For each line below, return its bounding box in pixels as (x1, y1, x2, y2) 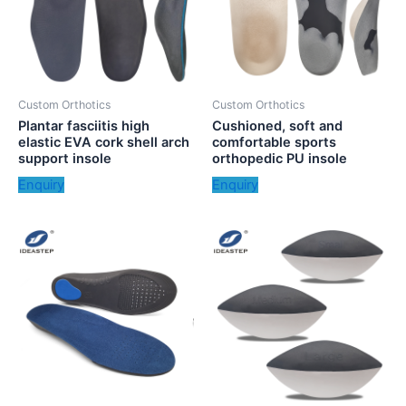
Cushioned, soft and (212, 118, 343, 135)
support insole (18, 150, 111, 168)
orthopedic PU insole (212, 150, 347, 168)
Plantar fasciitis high (18, 118, 150, 135)
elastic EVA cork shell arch (18, 134, 189, 151)
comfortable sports (212, 134, 336, 151)
